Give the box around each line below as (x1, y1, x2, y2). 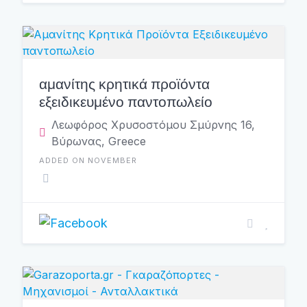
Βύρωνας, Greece (51, 134, 146, 148)
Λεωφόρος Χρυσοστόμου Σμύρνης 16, (51, 118, 255, 132)
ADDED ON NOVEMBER (39, 156, 137, 165)
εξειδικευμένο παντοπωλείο (39, 92, 212, 112)
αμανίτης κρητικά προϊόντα (39, 74, 210, 94)
